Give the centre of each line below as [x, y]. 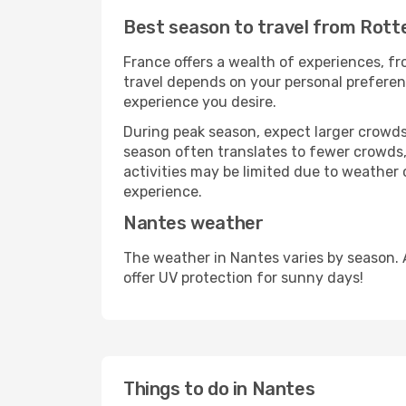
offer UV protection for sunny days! [243, 278]
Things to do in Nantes [219, 389]
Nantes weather [193, 223]
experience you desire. [200, 102]
